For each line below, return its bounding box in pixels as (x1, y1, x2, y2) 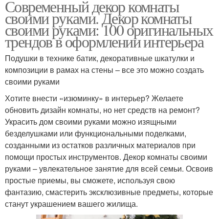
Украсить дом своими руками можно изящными (5, 116, 176, 128)
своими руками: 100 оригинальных (5, 19, 213, 41)
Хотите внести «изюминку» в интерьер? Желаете (5, 92, 183, 104)
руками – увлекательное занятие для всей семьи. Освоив (5, 163, 213, 175)
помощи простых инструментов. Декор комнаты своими (5, 151, 207, 163)
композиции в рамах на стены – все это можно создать (5, 64, 204, 76)
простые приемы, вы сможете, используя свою (5, 175, 175, 186)
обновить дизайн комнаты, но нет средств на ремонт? (5, 104, 200, 116)
